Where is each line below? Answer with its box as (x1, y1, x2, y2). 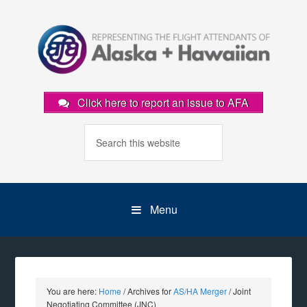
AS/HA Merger (173, 285, 228, 297)
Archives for (125, 285, 174, 297)
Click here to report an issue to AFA (75, 95, 249, 110)
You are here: (47, 285, 99, 297)
